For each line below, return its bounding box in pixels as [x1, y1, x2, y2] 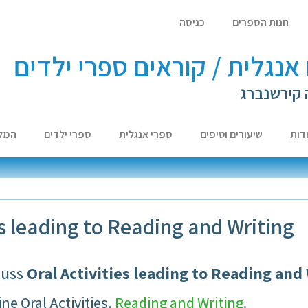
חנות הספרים [232, 15, 289, 30]
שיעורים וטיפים [200, 127, 263, 142]
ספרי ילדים [44, 127, 92, 142]
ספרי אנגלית [119, 127, 173, 142]
